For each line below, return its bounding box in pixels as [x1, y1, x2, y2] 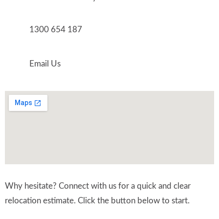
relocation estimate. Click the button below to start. [5, 197, 190, 205]
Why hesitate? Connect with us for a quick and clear [5, 182, 191, 191]
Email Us [29, 60, 61, 68]
